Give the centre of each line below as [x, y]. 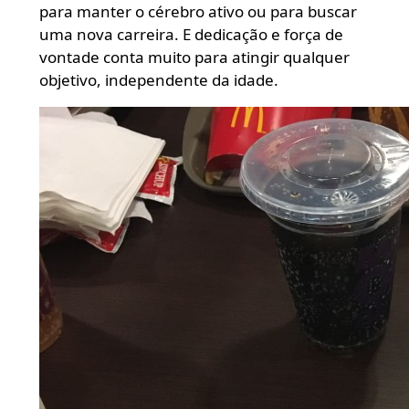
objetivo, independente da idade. [158, 79]
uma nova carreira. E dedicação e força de [191, 34]
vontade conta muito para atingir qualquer [194, 57]
